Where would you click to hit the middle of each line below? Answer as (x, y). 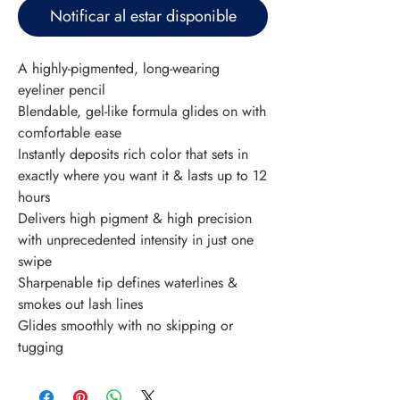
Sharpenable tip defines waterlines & (128, 283)
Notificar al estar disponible (143, 17)
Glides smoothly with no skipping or (125, 326)
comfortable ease (70, 133)
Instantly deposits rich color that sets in (133, 154)
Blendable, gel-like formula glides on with (142, 112)
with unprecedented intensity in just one (136, 240)
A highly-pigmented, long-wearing (119, 69)
